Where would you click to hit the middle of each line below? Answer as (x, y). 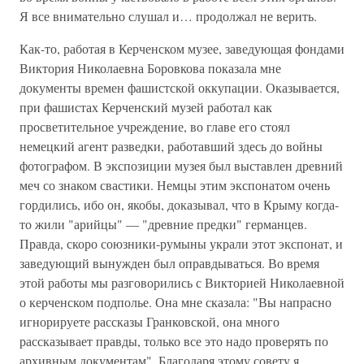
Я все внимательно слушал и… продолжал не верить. (168, 16)
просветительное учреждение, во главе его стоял (155, 126)
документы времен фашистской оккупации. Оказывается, (180, 87)
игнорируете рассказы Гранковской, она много (149, 321)
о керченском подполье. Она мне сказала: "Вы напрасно (175, 302)
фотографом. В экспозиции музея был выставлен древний (181, 165)
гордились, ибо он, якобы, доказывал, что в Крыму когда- (179, 204)
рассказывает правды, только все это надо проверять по (174, 341)
